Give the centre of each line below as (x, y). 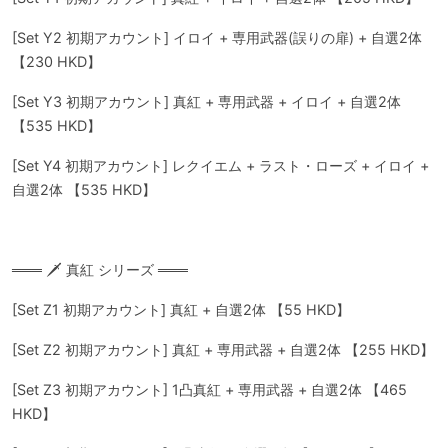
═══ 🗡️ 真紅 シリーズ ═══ (100, 269)
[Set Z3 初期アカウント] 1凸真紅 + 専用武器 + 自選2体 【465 (209, 389)
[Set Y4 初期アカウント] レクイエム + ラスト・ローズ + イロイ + (220, 165)
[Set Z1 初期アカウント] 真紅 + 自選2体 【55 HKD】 (181, 309)
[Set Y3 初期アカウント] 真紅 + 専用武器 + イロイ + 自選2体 (206, 101)
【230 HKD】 (56, 61)
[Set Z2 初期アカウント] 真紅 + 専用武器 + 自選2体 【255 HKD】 (223, 349)
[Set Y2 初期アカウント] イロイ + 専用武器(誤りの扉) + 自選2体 (217, 37)
